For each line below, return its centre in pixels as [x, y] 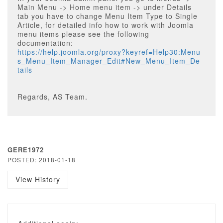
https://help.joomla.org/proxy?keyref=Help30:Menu [109, 52]
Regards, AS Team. [53, 97]
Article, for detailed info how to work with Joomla [106, 25]
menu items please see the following [83, 34]
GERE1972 [26, 150]
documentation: [45, 43]
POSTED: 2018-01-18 [42, 160]
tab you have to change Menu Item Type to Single [108, 16]
